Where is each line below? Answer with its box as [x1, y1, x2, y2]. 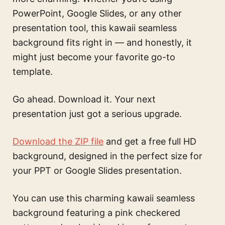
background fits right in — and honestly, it [13, 37, 192, 48]
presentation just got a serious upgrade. [13, 108, 182, 120]
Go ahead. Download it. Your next [13, 94, 156, 105]
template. [13, 66, 53, 77]
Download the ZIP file [13, 136, 103, 147]
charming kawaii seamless [84, 193, 195, 204]
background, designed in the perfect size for [13, 151, 202, 162]
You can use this [13, 193, 84, 204]
